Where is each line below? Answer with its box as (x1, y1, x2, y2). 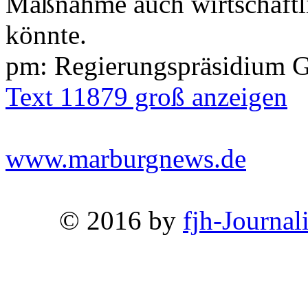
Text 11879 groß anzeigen (5, 81, 287, 111)
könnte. (5, 19, 87, 49)
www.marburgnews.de (5, 143, 246, 173)
